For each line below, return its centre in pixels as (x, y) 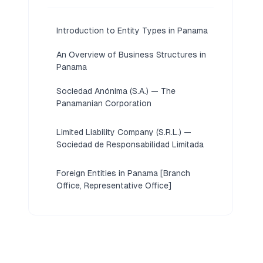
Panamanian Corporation (104, 104)
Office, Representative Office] (114, 186)
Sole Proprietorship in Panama (115, 256)
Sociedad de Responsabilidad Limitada (130, 145)
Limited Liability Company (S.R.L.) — (124, 132)
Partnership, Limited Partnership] (119, 227)
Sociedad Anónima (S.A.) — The (116, 91)
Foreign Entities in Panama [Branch (123, 173)
